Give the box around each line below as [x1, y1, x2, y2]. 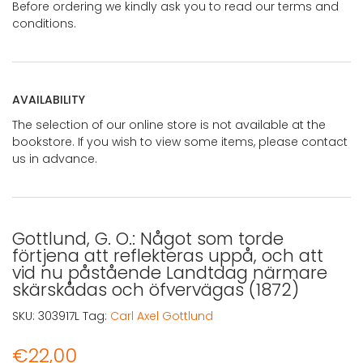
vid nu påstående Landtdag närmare [12, 260, 327, 284]
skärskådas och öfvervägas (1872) [12, 277, 299, 301]
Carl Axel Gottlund [110, 307, 213, 324]
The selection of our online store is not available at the [12, 116, 326, 133]
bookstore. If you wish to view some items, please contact [12, 133, 348, 150]
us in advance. [12, 150, 97, 167]
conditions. [12, 15, 76, 32]
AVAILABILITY [12, 91, 85, 108]
